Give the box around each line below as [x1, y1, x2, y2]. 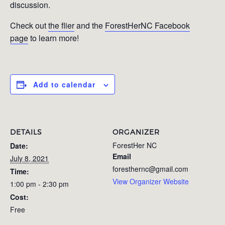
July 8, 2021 [10, 153, 49, 163]
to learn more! [28, 32, 79, 44]
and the [74, 20, 105, 31]
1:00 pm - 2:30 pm [10, 178, 69, 189]
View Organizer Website [113, 176, 189, 186]
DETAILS [10, 127, 42, 136]
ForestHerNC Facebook [105, 20, 190, 31]
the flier [48, 20, 74, 31]
